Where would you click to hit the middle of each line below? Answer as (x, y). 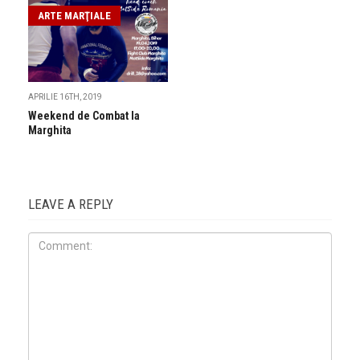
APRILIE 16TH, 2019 (65, 97)
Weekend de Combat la (84, 116)
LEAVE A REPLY (71, 205)
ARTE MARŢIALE (74, 16)
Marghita (50, 131)
